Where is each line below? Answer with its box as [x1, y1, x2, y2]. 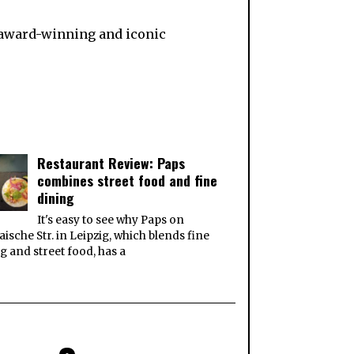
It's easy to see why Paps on [37, 213, 185, 227]
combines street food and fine [37, 169, 218, 190]
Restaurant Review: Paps [37, 152, 186, 173]
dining [37, 186, 75, 208]
